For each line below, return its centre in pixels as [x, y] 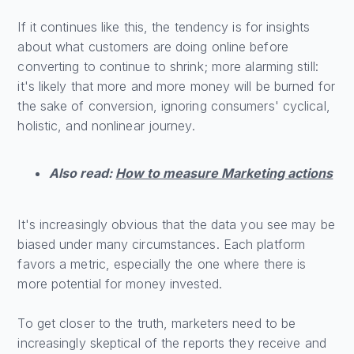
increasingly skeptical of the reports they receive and [172, 343]
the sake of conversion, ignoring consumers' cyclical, [174, 106]
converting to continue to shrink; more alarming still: [168, 67]
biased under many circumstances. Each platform [162, 245]
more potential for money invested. [120, 284]
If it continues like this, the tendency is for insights [164, 27]
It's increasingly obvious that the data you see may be [176, 225]
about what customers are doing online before [153, 47]
